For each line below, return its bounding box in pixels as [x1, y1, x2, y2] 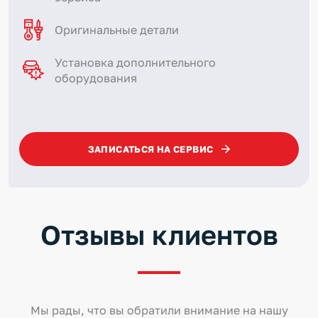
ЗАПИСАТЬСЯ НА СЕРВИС [87, 143, 214, 155]
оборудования [54, 70, 137, 85]
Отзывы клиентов [40, 218, 278, 251]
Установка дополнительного [54, 55, 216, 70]
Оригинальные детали [55, 22, 179, 37]
